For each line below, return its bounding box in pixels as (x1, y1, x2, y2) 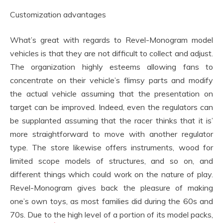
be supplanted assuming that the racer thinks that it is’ (10, 115, 213, 125)
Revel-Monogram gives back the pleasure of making (10, 183, 213, 193)
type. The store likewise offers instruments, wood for (10, 142, 213, 152)
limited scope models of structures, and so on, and (10, 156, 213, 166)
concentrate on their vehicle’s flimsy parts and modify (10, 75, 213, 85)
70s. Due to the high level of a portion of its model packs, (10, 210, 213, 220)
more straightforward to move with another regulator (10, 129, 213, 139)
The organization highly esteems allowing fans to (10, 62, 213, 72)
